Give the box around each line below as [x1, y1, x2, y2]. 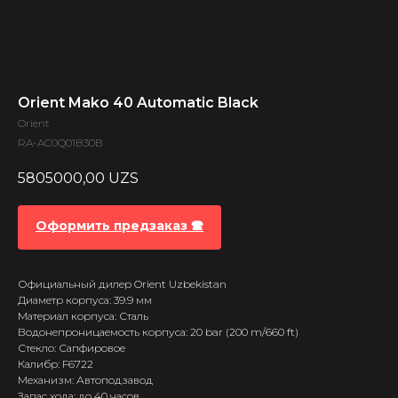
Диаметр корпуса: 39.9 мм [18, 292, 152, 306]
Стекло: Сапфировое [18, 340, 125, 354]
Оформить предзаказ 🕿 [36, 217, 203, 234]
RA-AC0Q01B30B [18, 136, 103, 150]
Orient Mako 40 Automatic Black [18, 94, 259, 112]
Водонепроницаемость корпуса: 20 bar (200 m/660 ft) [18, 324, 298, 338]
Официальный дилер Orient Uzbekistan [18, 276, 227, 291]
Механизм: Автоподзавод [18, 372, 153, 386]
